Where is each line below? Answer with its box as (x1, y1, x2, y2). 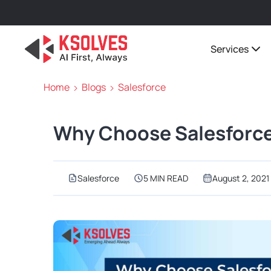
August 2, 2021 (212, 172, 269, 184)
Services (210, 42, 249, 56)
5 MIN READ (143, 172, 188, 184)
